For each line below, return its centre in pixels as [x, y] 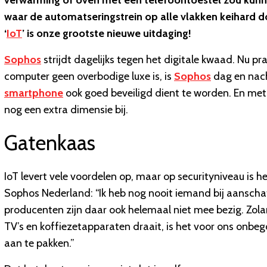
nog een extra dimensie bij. [66, 110]
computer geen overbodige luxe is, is [89, 77]
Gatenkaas [50, 143]
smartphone [34, 93]
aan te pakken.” [39, 243]
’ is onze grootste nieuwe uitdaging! [107, 34]
